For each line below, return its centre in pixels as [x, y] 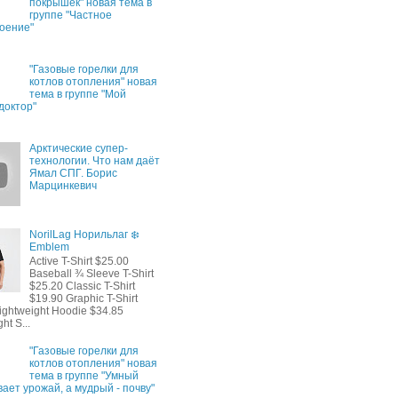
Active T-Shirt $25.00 [79, 262]
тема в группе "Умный [84, 375]
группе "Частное [70, 15]
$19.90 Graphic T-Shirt [83, 299]
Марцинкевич [63, 186]
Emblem [49, 247]
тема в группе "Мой [77, 94]
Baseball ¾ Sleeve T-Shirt [91, 274]
